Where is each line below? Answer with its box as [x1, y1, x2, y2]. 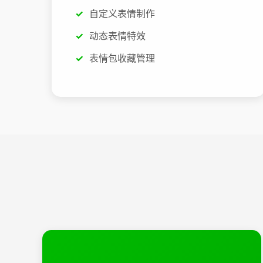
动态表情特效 [89, 29, 146, 42]
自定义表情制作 [89, 8, 155, 20]
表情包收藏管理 [89, 52, 155, 64]
